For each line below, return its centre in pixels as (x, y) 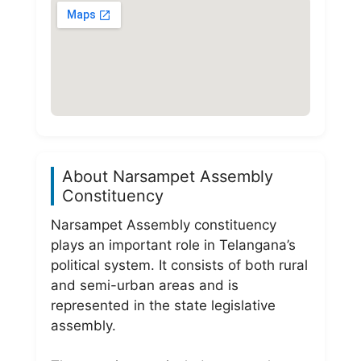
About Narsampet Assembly (168, 176)
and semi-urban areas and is (145, 285)
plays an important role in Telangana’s (173, 245)
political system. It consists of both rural (179, 265)
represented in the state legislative (163, 305)
